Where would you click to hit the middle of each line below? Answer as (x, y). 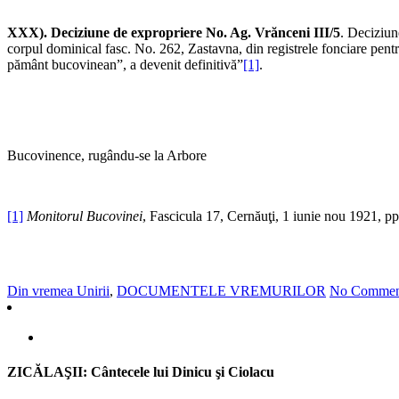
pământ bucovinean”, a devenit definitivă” (125, 65)
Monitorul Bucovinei (85, 216)
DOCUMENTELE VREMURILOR (221, 291)
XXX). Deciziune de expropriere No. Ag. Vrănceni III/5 (174, 33)
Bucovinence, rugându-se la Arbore (107, 156)
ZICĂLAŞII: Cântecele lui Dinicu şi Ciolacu (141, 372)
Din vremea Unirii (58, 291)
